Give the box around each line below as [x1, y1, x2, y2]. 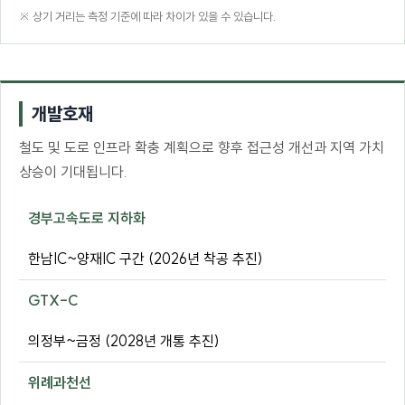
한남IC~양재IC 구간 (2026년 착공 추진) [28, 250, 263, 268]
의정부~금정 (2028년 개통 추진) [28, 332, 220, 351]
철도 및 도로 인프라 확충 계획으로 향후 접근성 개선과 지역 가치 [19, 138, 384, 157]
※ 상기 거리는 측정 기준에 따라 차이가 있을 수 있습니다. [19, 9, 276, 24]
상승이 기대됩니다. [19, 163, 127, 182]
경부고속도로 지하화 [28, 209, 146, 228]
